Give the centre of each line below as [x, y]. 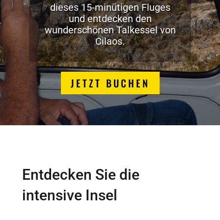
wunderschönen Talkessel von [110, 30]
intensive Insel [69, 195]
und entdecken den [110, 19]
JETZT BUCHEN [110, 83]
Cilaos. [110, 41]
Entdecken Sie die [81, 175]
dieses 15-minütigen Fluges [110, 8]
